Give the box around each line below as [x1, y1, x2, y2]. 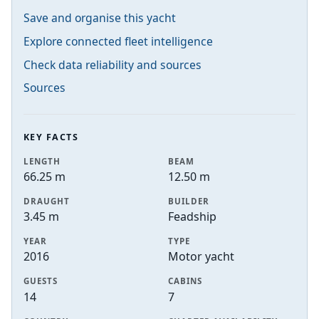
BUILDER [168, 195, 209, 206]
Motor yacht [168, 249, 234, 265]
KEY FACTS [23, 131, 79, 144]
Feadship [168, 209, 216, 225]
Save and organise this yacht [23, 10, 176, 26]
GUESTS [23, 276, 58, 287]
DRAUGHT [23, 195, 70, 206]
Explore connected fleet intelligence [23, 33, 213, 50]
